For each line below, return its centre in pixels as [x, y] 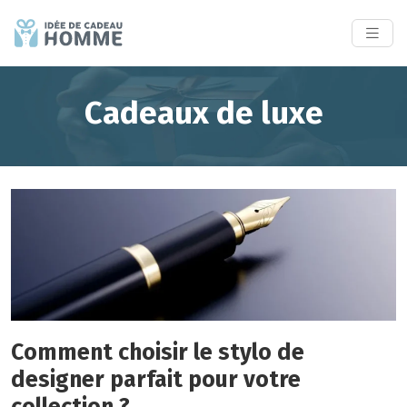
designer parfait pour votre [156, 379]
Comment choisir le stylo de [158, 352]
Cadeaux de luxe [203, 113]
